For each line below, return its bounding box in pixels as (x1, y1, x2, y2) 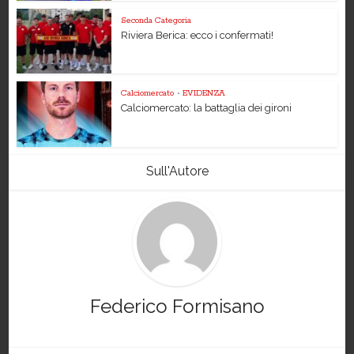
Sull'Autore (145, 164, 209, 179)
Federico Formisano (89, 295, 265, 318)
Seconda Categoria (121, 14, 192, 26)
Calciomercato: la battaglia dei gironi (121, 102, 292, 115)
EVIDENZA (183, 88, 226, 100)
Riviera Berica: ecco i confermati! (121, 28, 274, 41)
